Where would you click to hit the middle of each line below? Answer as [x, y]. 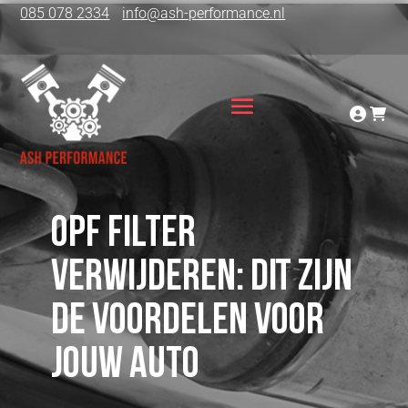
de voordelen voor [188, 322]
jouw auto [125, 366]
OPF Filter [123, 235]
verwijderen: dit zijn [202, 279]
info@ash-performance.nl [204, 13]
